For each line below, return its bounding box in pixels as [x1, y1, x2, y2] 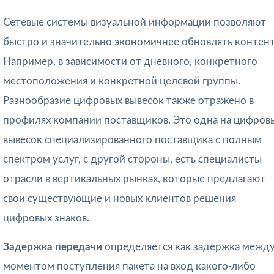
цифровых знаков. [3, 213, 89, 224]
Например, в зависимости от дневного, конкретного [3, 56, 257, 67]
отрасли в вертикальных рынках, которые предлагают [3, 174, 265, 185]
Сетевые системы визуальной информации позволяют [3, 17, 266, 28]
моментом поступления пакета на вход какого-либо [3, 261, 256, 272]
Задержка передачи [3, 242, 105, 253]
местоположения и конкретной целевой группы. [3, 76, 240, 87]
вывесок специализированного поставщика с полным [3, 135, 262, 146]
